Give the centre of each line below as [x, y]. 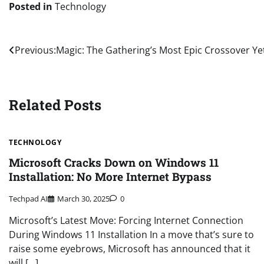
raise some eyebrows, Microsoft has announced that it [130, 248]
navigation [45, 74]
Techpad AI [28, 198]
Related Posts [55, 105]
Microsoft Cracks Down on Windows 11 [114, 163]
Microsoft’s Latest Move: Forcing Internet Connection [126, 220]
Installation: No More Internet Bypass [110, 177]
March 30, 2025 [83, 198]
